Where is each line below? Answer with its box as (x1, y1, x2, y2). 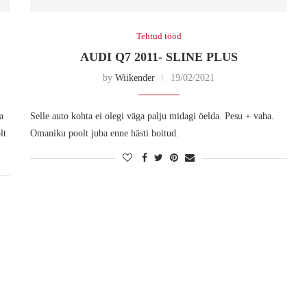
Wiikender (115, 72, 156, 83)
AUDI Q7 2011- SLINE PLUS (79, 49, 238, 64)
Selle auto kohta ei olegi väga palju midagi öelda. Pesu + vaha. (30, 110, 275, 121)
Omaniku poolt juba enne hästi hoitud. (30, 127, 180, 138)
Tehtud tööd (136, 30, 182, 41)
